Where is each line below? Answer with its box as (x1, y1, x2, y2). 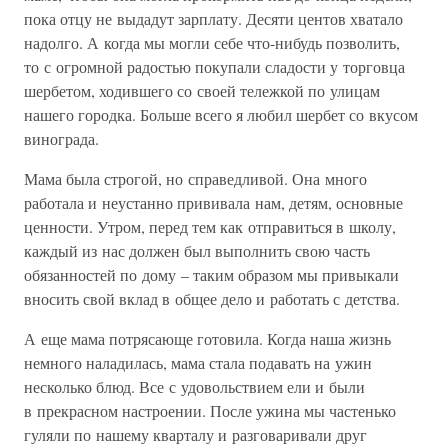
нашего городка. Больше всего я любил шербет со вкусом (24, 104, 418, 125)
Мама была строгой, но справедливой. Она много (24, 168, 367, 189)
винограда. (24, 128, 99, 149)
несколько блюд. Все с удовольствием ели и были (24, 376, 365, 397)
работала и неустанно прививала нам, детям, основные (24, 192, 403, 213)
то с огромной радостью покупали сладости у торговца (24, 56, 405, 77)
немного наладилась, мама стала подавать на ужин (24, 352, 372, 373)
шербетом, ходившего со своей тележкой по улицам (24, 80, 380, 101)
